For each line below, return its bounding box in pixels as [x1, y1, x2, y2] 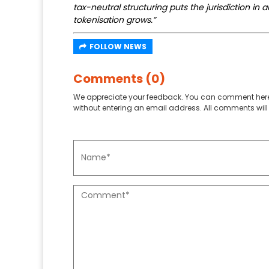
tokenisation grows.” [73, 13, 156, 26]
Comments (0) [73, 70, 165, 87]
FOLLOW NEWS [89, 41, 147, 52]
